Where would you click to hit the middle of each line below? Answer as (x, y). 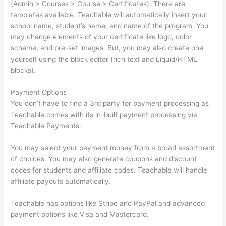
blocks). (23, 70)
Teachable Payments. (46, 125)
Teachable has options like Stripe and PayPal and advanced (108, 203)
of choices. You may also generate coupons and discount (104, 159)
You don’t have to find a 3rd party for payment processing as (110, 103)
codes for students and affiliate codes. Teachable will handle (109, 170)
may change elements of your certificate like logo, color (101, 37)
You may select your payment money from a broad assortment (113, 148)
